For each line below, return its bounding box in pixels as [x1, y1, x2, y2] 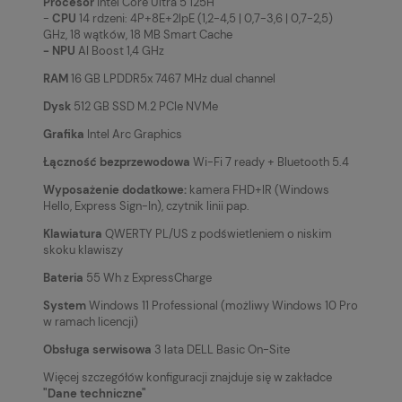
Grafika [43, 126, 84, 142]
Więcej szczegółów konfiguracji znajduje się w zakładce [43, 369, 332, 385]
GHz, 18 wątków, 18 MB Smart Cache [43, 26, 232, 42]
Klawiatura [43, 225, 102, 241]
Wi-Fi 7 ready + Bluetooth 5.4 [190, 153, 349, 170]
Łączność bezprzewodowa [43, 153, 190, 170]
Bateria [43, 269, 83, 285]
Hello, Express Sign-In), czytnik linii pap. [43, 197, 249, 214]
